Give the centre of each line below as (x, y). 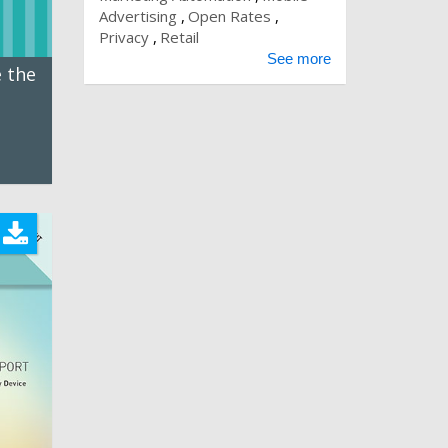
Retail (179, 37)
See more (299, 58)
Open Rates (229, 16)
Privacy (123, 37)
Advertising (137, 16)
